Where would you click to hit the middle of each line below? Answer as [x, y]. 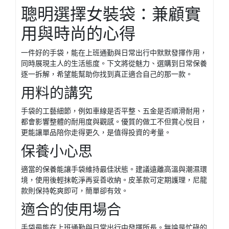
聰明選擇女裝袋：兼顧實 [111, 14]
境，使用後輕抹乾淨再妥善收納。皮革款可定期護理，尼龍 [114, 180]
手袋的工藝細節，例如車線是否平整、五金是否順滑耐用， [114, 111]
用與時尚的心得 [78, 33]
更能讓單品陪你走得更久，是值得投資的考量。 [96, 132]
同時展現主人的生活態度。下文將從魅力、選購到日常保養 [114, 63]
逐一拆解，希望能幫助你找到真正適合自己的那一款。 [107, 74]
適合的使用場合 [71, 209]
